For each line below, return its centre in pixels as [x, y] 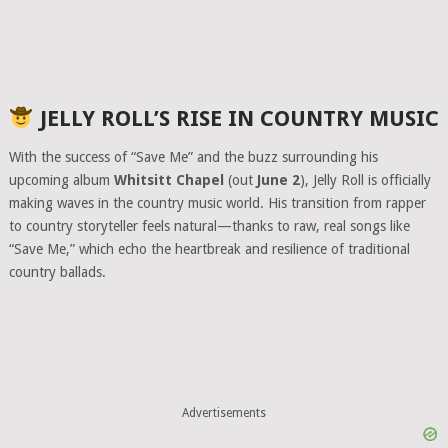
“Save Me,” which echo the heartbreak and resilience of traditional [209, 248]
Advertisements [223, 413]
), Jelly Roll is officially [365, 179]
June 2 [278, 179]
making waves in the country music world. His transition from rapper [217, 202]
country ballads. [57, 271]
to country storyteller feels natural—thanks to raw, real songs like [209, 225]
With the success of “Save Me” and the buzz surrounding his [193, 156]
